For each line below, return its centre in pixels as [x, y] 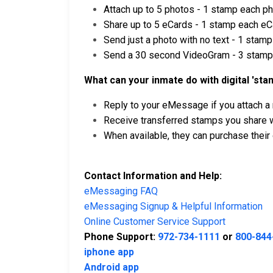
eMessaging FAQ [121, 191]
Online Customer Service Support [155, 222]
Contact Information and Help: [153, 176]
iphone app [109, 252]
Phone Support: [121, 237]
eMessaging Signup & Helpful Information [173, 207]
